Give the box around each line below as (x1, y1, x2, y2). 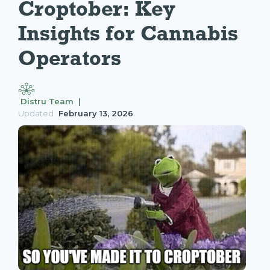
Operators (18, 45, 121, 71)
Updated (18, 108, 54, 119)
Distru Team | (20, 96, 81, 107)
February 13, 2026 (58, 108, 133, 119)
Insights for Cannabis (18, 20, 243, 46)
